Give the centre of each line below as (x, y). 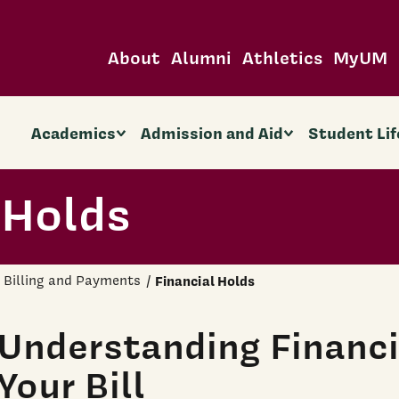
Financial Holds (205, 281)
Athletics (282, 57)
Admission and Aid (212, 133)
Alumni (201, 57)
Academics (73, 133)
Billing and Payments (72, 281)
